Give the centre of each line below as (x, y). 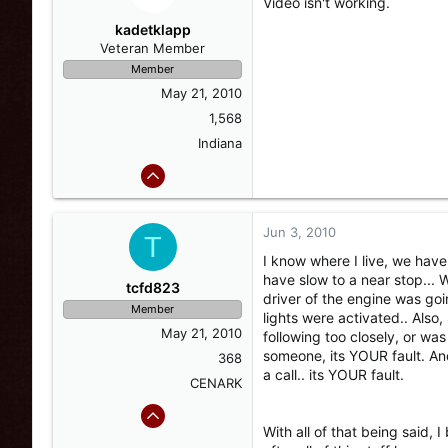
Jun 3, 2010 (299, 232)
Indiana (220, 143)
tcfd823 (152, 287)
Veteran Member (152, 48)
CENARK (216, 383)
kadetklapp (152, 29)
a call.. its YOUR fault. (333, 374)
